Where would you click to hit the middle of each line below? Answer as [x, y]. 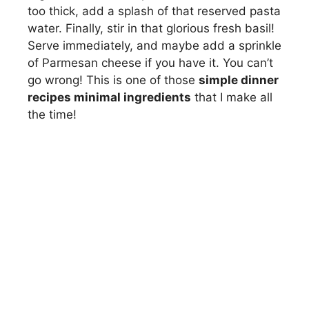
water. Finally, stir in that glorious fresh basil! [151, 28]
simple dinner [239, 80]
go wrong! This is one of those [113, 80]
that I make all [232, 97]
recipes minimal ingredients [109, 97]
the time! [52, 114]
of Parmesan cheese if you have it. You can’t [150, 62]
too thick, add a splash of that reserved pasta [154, 11]
